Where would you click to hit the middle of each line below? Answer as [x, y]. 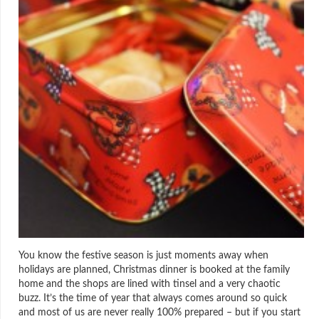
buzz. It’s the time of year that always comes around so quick [153, 298]
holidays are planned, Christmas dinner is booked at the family [154, 270]
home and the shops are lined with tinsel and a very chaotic [150, 284]
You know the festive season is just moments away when [143, 255]
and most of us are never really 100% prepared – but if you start [159, 312]
